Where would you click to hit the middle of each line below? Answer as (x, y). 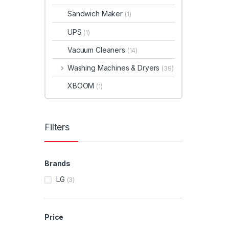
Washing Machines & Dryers (114, 67)
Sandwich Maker (96, 14)
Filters (57, 127)
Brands (58, 163)
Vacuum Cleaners (97, 50)
